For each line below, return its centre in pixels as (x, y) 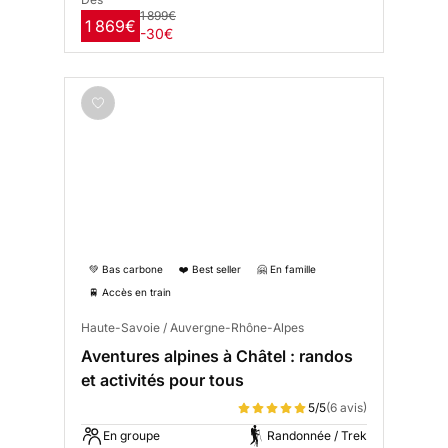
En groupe (131, 436)
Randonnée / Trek (317, 436)
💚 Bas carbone (126, 269)
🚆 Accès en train (130, 292)
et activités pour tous (162, 380)
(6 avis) (346, 408)
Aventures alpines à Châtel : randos (217, 356)
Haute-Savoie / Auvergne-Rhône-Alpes (192, 328)
